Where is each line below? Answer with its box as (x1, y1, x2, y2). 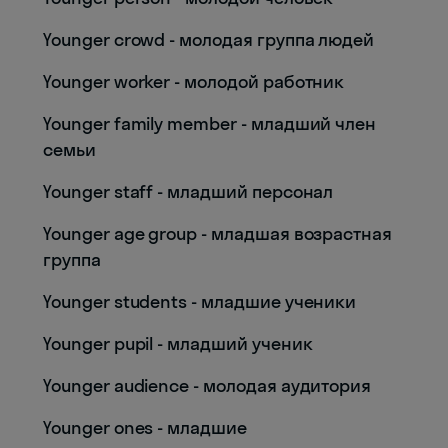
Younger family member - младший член (43, 112, 377, 135)
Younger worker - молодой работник (43, 70, 345, 93)
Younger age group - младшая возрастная (43, 222, 393, 245)
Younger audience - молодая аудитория (43, 374, 372, 397)
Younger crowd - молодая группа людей (43, 28, 375, 51)
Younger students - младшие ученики (43, 290, 357, 313)
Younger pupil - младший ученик (43, 332, 313, 355)
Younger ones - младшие (43, 416, 247, 439)
